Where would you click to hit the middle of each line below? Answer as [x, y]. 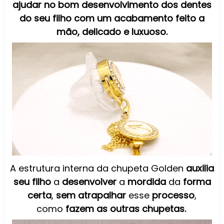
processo [173, 195]
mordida [146, 181]
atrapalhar [102, 195]
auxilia [200, 168]
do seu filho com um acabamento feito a [112, 18]
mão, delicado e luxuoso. [112, 31]
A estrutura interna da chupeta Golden [98, 168]
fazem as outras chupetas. [125, 208]
